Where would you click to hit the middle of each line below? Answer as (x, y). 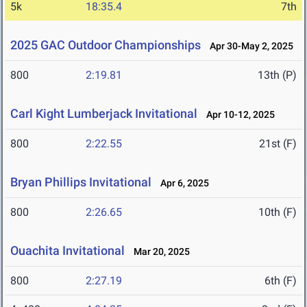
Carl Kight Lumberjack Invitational (104, 114)
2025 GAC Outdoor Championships (106, 45)
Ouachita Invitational (67, 251)
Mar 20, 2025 (159, 252)
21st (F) (278, 144)
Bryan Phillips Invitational (81, 182)
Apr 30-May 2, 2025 (248, 46)
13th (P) (277, 75)
